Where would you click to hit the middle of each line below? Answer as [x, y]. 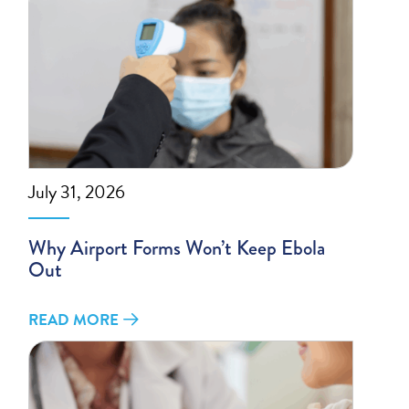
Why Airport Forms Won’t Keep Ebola [177, 247]
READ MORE [74, 320]
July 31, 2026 [77, 191]
